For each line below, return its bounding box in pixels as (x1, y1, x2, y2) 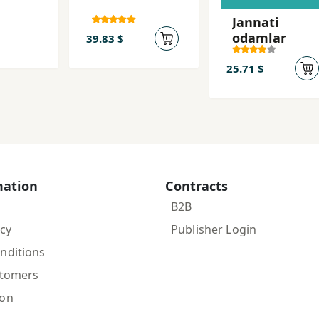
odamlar (232, 28, 286, 46)
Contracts (165, 177, 228, 194)
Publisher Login (171, 221, 257, 237)
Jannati (232, 13, 279, 31)
